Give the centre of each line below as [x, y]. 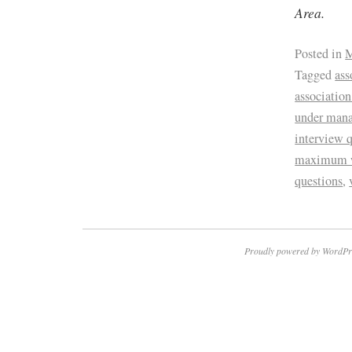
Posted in [319, 53]
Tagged [313, 74]
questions [319, 180]
